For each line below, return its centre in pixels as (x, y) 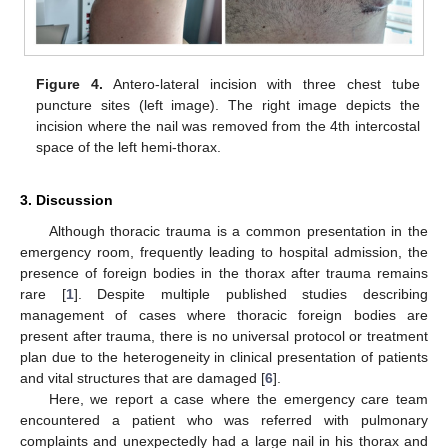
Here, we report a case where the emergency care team (238, 399)
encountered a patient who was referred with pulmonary (224, 420)
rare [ (43, 294)
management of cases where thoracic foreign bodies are (224, 315)
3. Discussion (66, 200)
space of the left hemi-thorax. (129, 146)
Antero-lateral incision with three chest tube (261, 83)
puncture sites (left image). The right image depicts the (228, 104)
